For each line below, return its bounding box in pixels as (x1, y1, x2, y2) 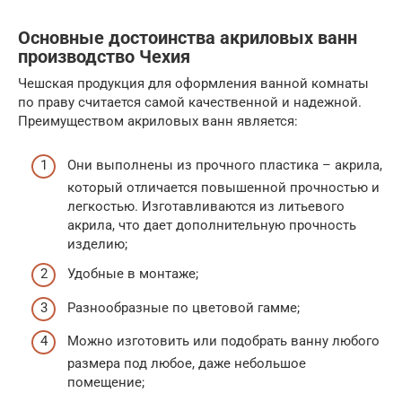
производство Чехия (18, 46, 190, 67)
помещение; (67, 374, 144, 391)
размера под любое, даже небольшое (67, 355, 306, 372)
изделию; (67, 235, 127, 252)
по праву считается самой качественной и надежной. (18, 94, 362, 111)
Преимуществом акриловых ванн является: (18, 113, 298, 130)
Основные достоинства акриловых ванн (18, 27, 357, 48)
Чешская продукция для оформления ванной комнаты (18, 75, 369, 92)
